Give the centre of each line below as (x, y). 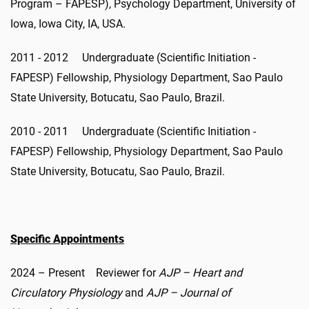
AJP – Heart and (200, 272)
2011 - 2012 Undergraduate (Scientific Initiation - (133, 57)
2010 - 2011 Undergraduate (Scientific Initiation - (133, 131)
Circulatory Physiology (66, 292)
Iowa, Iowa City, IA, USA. (68, 23)
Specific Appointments (67, 239)
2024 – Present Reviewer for (84, 272)
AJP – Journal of (189, 292)
